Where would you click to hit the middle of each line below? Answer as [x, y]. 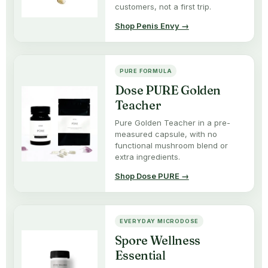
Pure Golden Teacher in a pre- [172, 123]
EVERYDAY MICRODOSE [159, 221]
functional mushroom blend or [171, 146]
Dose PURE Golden [168, 90]
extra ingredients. [147, 157]
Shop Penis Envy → [152, 26]
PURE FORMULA [146, 71]
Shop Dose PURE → [152, 176]
